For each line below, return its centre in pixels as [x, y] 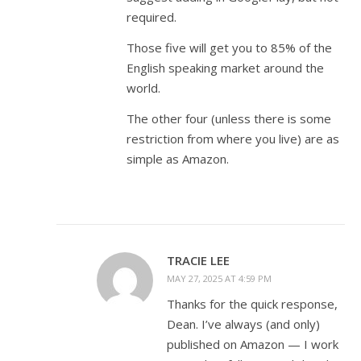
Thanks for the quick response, [252, 304]
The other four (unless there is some [229, 118]
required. [151, 17]
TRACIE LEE [198, 260]
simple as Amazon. [178, 159]
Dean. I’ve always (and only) [243, 324]
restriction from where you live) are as [233, 139]
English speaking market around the [225, 68]
